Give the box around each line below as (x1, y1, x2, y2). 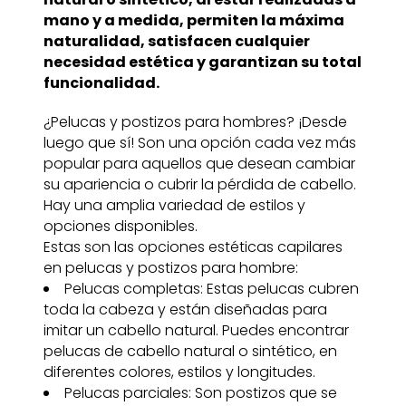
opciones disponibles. (43, 216, 198, 237)
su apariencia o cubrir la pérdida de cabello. (43, 174, 356, 196)
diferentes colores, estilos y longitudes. (43, 362, 315, 383)
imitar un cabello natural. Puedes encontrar (43, 320, 349, 342)
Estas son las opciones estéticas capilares (43, 237, 343, 258)
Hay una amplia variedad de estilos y (43, 195, 305, 217)
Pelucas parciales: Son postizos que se (63, 382, 337, 404)
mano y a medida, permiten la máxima (43, 10, 344, 32)
